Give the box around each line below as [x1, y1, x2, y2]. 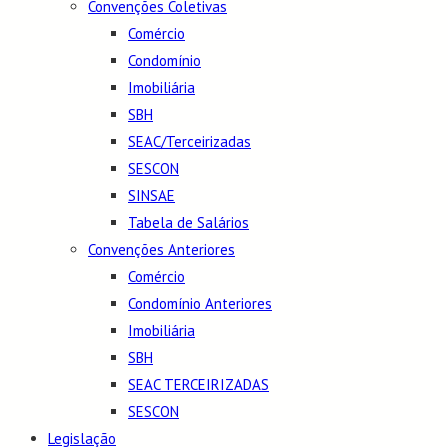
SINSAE [128, 186, 175, 206]
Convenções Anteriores [88, 240, 235, 260]
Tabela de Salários [128, 213, 249, 233]
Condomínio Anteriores [128, 294, 272, 314]
